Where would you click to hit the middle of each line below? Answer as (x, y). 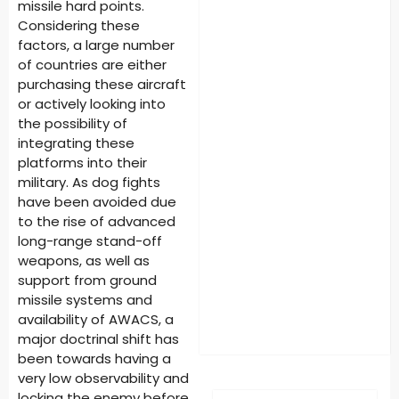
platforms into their (82, 163)
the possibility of (73, 123)
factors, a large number (96, 45)
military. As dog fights (89, 182)
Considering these (79, 25)
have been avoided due (97, 202)
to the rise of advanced (97, 221)
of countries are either (92, 65)
